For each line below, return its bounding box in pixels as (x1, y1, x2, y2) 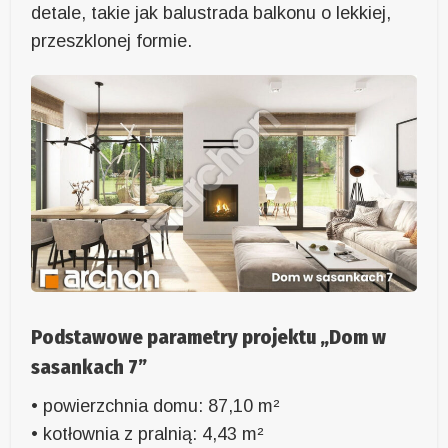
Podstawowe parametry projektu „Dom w (31, 325, 387, 350)
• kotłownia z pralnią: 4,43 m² (31, 424, 265, 445)
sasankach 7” (31, 355, 148, 380)
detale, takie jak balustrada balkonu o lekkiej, (31, 3, 392, 24)
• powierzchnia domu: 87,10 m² (31, 396, 281, 417)
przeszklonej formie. (31, 31, 193, 52)
